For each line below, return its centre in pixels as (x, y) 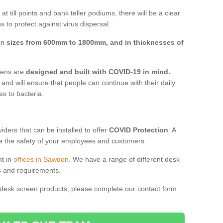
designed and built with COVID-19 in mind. (98, 71)
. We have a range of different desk (124, 159)
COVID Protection (139, 130)
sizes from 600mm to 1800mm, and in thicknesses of (95, 42)
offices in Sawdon (41, 159)
